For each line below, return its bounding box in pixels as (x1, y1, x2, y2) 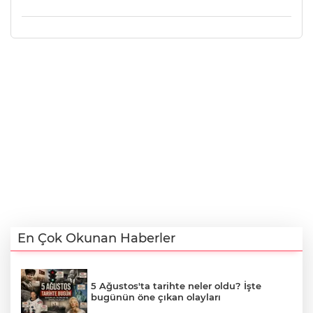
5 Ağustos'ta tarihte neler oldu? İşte (91, 279, 261, 291)
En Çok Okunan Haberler (17, 230, 175, 246)
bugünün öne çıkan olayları (91, 291, 221, 303)
